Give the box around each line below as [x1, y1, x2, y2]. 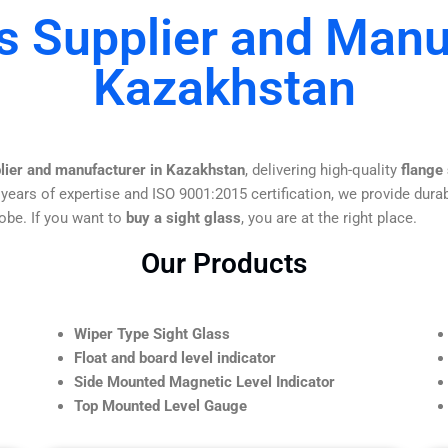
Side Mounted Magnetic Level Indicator [74, 372, 335, 391]
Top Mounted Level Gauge [74, 396, 247, 415]
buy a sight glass [126, 208, 241, 227]
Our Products [141, 246, 307, 280]
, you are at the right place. [241, 208, 417, 227]
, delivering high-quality [245, 160, 401, 179]
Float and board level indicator [74, 348, 276, 367]
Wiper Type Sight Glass [74, 324, 230, 343]
